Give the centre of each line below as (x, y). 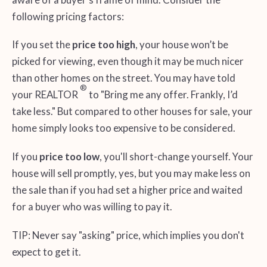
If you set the (42, 45)
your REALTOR (46, 95)
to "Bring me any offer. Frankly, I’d (162, 95)
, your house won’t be (181, 45)
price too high (103, 45)
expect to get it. (46, 252)
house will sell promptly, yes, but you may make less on (131, 173)
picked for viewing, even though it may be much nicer (128, 61)
